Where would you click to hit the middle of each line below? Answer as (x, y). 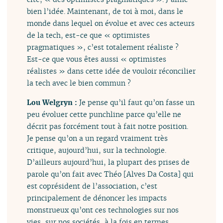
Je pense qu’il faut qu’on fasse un (137, 102)
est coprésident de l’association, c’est (92, 186)
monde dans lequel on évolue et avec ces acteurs (111, 23)
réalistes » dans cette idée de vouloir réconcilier (111, 71)
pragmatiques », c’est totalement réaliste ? (103, 47)
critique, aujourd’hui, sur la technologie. (97, 150)
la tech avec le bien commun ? (79, 83)
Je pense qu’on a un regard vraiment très (98, 138)
